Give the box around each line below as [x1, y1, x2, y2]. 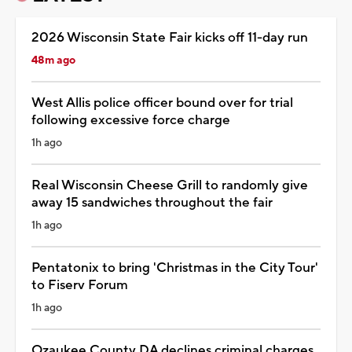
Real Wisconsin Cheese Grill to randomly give [31, 177, 308, 195]
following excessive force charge [31, 112, 230, 130]
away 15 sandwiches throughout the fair [31, 194, 273, 212]
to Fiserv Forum [31, 277, 128, 295]
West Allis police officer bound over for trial [31, 94, 293, 112]
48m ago [31, 53, 75, 68]
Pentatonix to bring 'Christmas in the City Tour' [31, 259, 318, 277]
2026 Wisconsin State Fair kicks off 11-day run [31, 29, 308, 47]
